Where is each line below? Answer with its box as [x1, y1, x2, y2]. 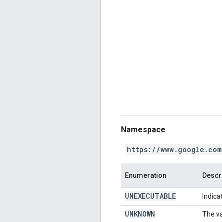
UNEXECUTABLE [125, 191, 176, 201]
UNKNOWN [125, 209, 155, 219]
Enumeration [125, 171, 166, 179]
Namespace [121, 124, 166, 134]
